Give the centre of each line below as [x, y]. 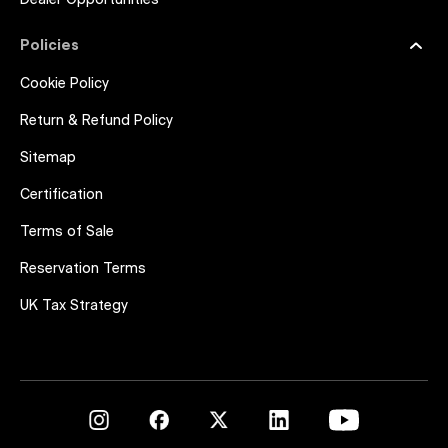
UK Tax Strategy [74, 306]
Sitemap [48, 158]
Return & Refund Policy [96, 121]
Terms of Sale [67, 232]
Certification [61, 195]
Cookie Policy [64, 84]
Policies [49, 46]
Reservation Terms [83, 269]
